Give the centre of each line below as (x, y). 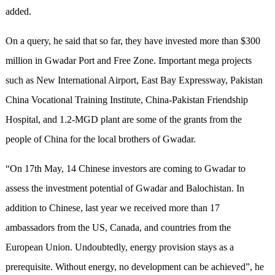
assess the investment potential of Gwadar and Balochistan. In (125, 188)
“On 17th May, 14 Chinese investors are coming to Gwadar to (125, 169)
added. (18, 12)
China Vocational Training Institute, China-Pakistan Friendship (126, 100)
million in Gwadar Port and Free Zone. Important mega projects (128, 61)
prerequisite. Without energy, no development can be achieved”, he (134, 267)
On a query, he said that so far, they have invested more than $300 (133, 41)
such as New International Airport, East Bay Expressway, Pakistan (134, 80)
